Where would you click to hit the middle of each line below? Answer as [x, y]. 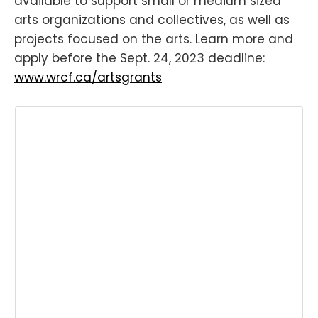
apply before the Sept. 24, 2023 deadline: [139, 58]
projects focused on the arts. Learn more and [154, 39]
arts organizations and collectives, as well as [152, 20]
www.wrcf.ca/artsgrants [88, 77]
